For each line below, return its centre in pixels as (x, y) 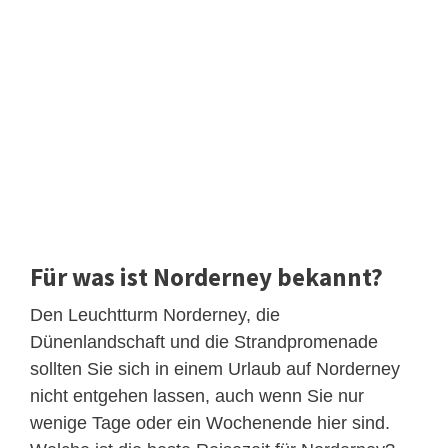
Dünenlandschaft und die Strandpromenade (204, 342)
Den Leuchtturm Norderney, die (155, 315)
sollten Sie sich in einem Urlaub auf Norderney (215, 369)
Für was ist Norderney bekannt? (206, 277)
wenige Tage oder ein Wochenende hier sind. (210, 423)
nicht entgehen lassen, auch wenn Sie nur (197, 396)
